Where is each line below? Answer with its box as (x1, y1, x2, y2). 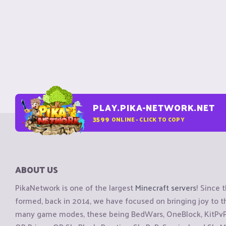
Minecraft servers (135, 180, 196, 195)
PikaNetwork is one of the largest (15, 180, 135, 195)
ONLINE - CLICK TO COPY (111, 114, 185, 124)
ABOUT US (15, 162, 58, 177)
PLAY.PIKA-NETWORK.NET (93, 100, 215, 115)
